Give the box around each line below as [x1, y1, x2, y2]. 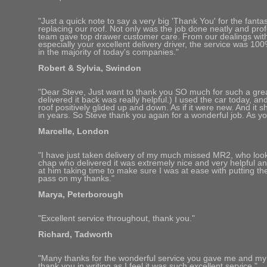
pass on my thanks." [38, 174, 114, 184]
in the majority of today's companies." [38, 48, 179, 57]
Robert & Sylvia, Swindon [38, 64, 141, 73]
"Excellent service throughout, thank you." [38, 214, 195, 223]
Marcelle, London [38, 127, 109, 136]
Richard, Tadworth [38, 230, 113, 240]
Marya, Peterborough [38, 190, 123, 200]
